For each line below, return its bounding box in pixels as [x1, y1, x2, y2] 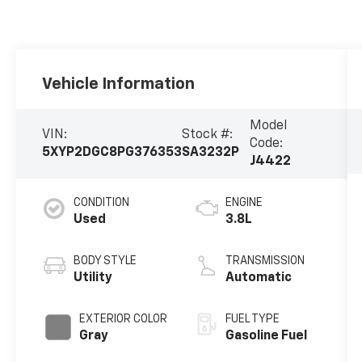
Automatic [225, 271, 292, 284]
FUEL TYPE [225, 313, 280, 325]
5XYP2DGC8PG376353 [42, 146, 183, 159]
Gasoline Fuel [225, 329, 307, 343]
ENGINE [225, 196, 263, 208]
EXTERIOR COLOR [79, 313, 168, 325]
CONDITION [74, 196, 130, 208]
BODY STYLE [74, 255, 137, 267]
